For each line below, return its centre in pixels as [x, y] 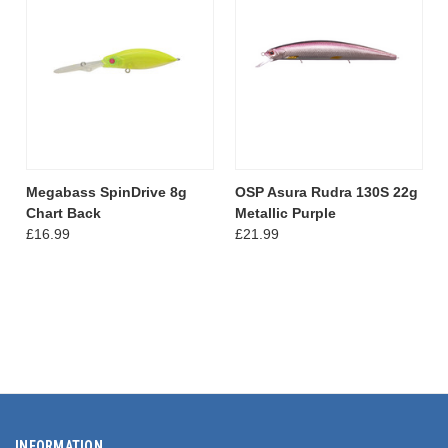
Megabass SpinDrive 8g [106, 191]
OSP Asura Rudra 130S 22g [326, 191]
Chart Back [63, 212]
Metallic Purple [285, 212]
